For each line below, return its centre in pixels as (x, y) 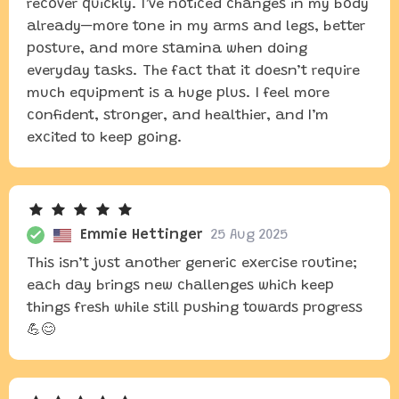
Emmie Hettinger (141, 235)
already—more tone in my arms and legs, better (196, 27)
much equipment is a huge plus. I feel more (178, 94)
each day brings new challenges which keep (180, 286)
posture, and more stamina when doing (167, 49)
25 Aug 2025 (249, 235)
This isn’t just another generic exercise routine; (192, 264)
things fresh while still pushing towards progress (195, 308)
